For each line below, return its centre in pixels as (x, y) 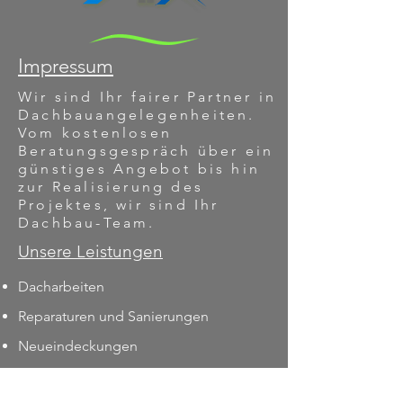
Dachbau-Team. (87, 223)
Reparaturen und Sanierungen (113, 316)
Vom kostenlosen (95, 133)
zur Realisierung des (111, 187)
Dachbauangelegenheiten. (137, 115)
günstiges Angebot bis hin (139, 169)
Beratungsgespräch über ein (146, 151)
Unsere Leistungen (90, 251)
